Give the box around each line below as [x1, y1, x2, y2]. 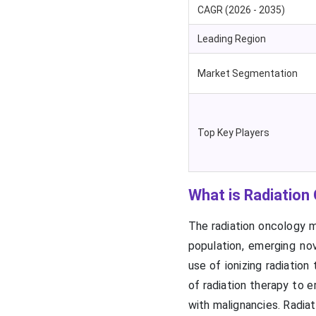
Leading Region [197, 33, 266, 45]
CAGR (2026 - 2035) [197, 4, 285, 16]
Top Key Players [197, 127, 269, 139]
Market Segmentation [197, 68, 298, 80]
